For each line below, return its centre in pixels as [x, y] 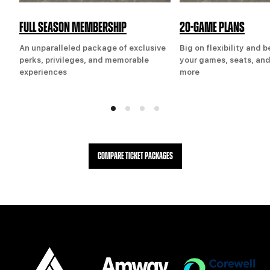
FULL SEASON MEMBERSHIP [73, 28]
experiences [43, 72]
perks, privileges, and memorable [84, 60]
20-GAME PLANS [212, 28]
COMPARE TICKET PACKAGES [135, 156]
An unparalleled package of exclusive [93, 48]
